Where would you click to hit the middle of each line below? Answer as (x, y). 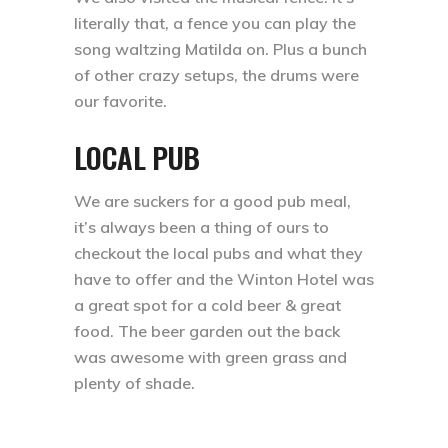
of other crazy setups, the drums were (216, 74)
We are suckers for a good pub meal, (212, 200)
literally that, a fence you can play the (215, 22)
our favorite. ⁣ (122, 100)
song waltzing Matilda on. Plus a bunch (220, 48)
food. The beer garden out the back (207, 330)
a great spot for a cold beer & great (207, 304)
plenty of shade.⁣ (134, 382)
